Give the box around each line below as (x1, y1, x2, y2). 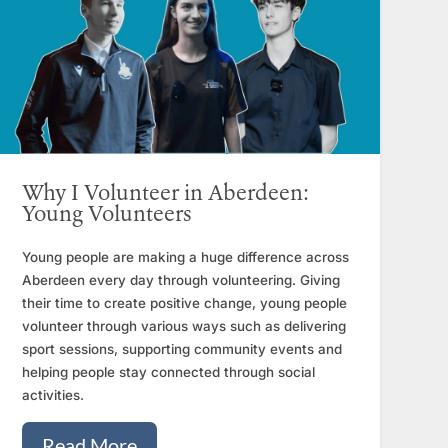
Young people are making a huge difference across (21, 249, 349, 266)
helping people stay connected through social (21, 364, 315, 381)
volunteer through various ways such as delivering (21, 318, 346, 335)
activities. (21, 387, 84, 404)
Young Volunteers (21, 205, 191, 227)
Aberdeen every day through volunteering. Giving (21, 272, 340, 289)
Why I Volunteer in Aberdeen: (21, 184, 309, 206)
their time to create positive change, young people (21, 295, 347, 312)
